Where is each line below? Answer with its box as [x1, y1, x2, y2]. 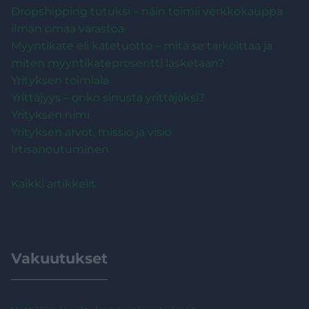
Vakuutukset [11, 249, 108, 267]
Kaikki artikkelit [11, 177, 96, 190]
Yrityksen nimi [11, 108, 90, 121]
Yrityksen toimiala [11, 73, 109, 87]
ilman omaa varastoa [11, 21, 124, 35]
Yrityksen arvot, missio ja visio [11, 125, 172, 139]
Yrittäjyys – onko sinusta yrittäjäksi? [11, 90, 205, 104]
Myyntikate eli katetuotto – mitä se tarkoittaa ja [11, 39, 272, 52]
